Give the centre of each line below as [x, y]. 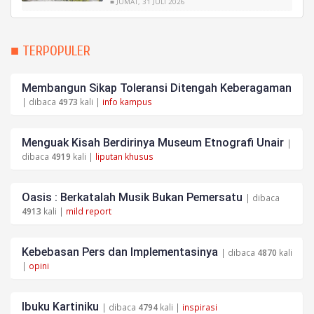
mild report [89, 211]
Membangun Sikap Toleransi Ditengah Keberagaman [157, 88]
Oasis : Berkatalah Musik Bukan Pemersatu [132, 197]
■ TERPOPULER [50, 50]
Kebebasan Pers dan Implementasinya [120, 252]
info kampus [127, 101]
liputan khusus [124, 156]
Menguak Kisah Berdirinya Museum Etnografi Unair [153, 142]
